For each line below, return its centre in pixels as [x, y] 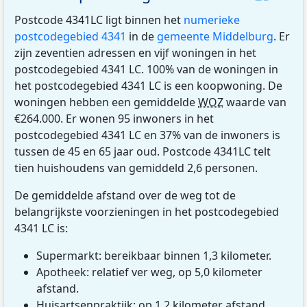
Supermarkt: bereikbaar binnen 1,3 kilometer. [154, 255]
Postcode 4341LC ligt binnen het [99, 20]
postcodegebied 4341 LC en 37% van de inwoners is [147, 135]
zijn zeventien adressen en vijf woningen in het [135, 52]
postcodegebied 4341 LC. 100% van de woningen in [146, 69]
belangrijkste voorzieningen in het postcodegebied [147, 211]
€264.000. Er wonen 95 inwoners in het [114, 118]
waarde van [255, 102]
